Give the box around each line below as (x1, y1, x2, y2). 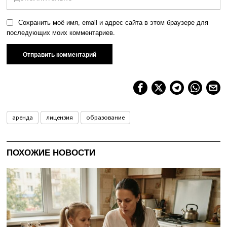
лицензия (46, 112, 73, 122)
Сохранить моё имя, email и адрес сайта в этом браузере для (18, 17, 209, 27)
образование (86, 112, 125, 122)
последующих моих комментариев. (7, 27, 116, 37)
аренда (12, 112, 33, 122)
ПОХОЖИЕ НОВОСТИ (7, 145, 96, 158)
